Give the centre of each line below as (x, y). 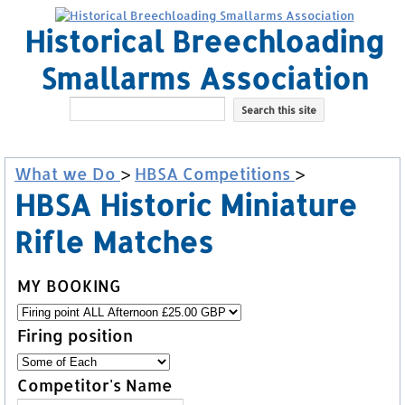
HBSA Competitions (215, 173)
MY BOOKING (69, 285)
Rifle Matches (114, 242)
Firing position (75, 335)
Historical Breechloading (204, 41)
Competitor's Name (95, 385)
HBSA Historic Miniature (186, 205)
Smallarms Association (204, 78)
